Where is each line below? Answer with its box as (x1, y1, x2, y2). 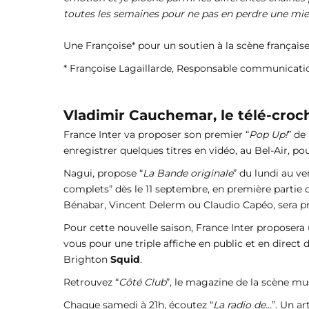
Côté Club (119, 275, 166, 288)
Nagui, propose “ (63, 166, 143, 179)
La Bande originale (143, 166, 233, 179)
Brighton (63, 252, 110, 266)
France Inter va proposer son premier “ (63, 128, 249, 141)
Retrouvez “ (63, 275, 119, 288)
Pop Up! (249, 128, 288, 141)
